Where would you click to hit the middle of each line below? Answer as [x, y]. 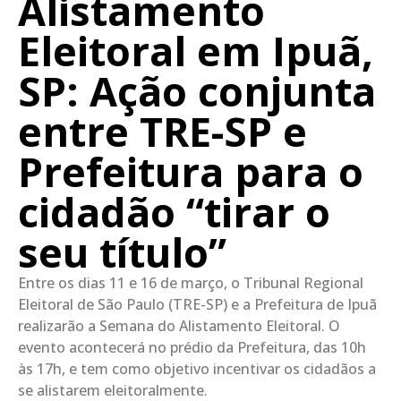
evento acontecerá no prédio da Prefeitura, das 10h [192, 347]
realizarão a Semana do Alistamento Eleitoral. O [179, 325]
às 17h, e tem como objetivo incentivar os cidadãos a [197, 368]
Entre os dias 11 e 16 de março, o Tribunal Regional [191, 282]
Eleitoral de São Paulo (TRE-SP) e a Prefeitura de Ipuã [197, 304]
